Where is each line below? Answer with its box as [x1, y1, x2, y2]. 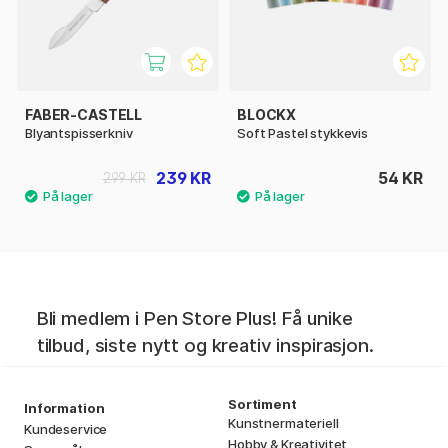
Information [24, 399, 105, 416]
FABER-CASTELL [25, 106, 143, 124]
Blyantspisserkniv [25, 125, 133, 142]
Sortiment [228, 395, 297, 412]
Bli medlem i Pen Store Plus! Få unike [36, 306, 353, 330]
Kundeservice [24, 420, 108, 437]
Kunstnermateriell [228, 414, 339, 431]
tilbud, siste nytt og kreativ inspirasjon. [36, 333, 374, 357]
